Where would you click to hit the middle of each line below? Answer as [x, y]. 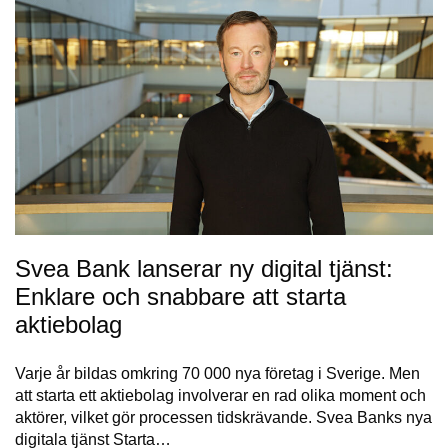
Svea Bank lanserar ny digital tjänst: [204, 268]
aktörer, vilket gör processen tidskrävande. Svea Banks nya [223, 417]
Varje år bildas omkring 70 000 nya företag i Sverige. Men [217, 373]
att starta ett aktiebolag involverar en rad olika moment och [220, 395]
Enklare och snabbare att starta [180, 296]
